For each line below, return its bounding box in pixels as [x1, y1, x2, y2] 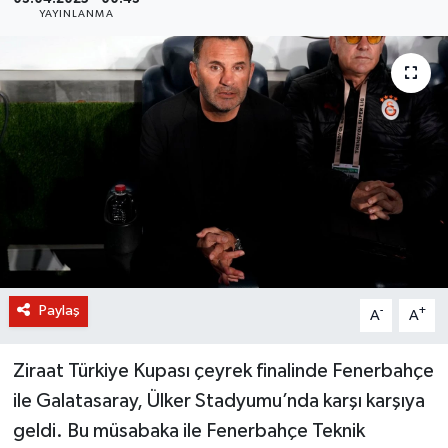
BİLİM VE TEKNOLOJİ [53, 27, 220, 44]
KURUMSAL [53, 129, 148, 146]
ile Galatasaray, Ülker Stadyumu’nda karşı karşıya [12, 391, 425, 412]
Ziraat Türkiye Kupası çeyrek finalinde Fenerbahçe [12, 361, 434, 382]
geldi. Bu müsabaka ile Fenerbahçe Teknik [12, 421, 365, 442]
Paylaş [38, 303, 80, 319]
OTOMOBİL [53, 78, 148, 95]
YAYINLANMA [38, 9, 114, 20]
